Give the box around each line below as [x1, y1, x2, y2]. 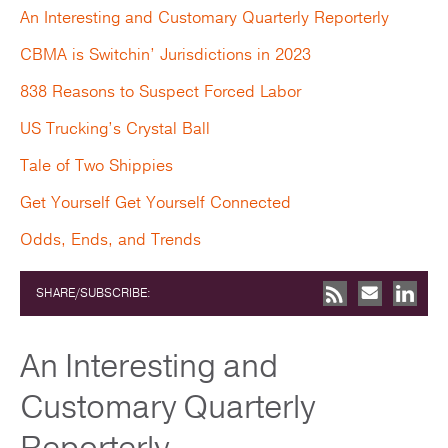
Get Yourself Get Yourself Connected [20, 191, 291, 214]
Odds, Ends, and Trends [20, 228, 201, 251]
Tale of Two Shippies [20, 154, 173, 177]
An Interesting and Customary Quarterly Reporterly [20, 6, 389, 29]
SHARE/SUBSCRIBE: [36, 284, 151, 301]
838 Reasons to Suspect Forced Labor [20, 80, 301, 103]
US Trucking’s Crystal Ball [20, 117, 210, 140]
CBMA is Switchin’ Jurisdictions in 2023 [20, 43, 311, 66]
